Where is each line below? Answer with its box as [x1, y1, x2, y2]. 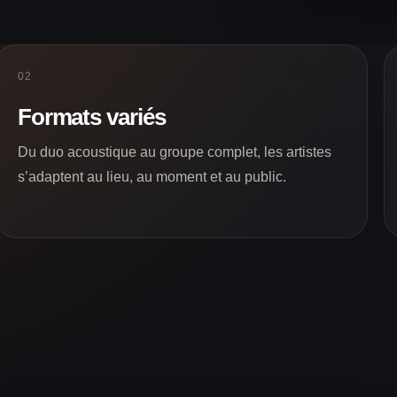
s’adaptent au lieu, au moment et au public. [17, 168, 286, 184]
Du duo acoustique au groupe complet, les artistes [17, 144, 331, 160]
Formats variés [17, 103, 167, 130]
